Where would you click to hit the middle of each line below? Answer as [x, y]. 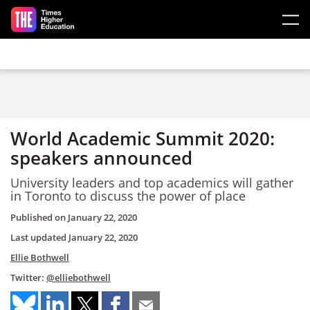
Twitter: [28, 277]
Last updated [39, 237]
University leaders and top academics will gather [152, 182]
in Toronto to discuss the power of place [128, 195]
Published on [39, 217]
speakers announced [101, 158]
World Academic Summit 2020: [143, 138]
